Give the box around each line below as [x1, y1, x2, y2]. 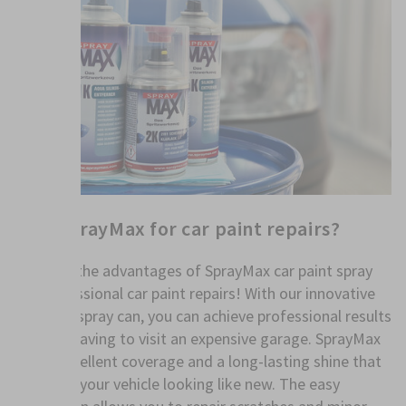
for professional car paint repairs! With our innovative [14, 282, 375, 304]
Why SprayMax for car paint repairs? [14, 215, 341, 241]
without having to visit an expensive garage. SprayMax [14, 327, 381, 349]
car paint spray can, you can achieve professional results [14, 304, 391, 326]
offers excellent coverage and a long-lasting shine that [14, 350, 382, 372]
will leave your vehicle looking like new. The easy [14, 372, 340, 394]
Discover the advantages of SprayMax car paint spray [14, 259, 372, 281]
